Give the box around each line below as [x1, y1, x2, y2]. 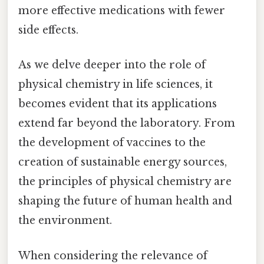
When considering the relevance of [18, 249, 207, 262]
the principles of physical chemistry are [18, 175, 232, 189]
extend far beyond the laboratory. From [18, 117, 235, 130]
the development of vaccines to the [18, 136, 206, 150]
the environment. [18, 214, 112, 227]
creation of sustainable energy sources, [18, 156, 227, 169]
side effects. [18, 24, 78, 37]
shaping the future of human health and [18, 194, 232, 208]
